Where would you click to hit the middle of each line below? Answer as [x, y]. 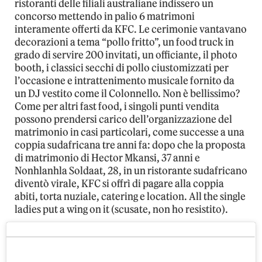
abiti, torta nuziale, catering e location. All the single [130, 196]
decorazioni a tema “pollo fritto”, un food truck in [124, 42]
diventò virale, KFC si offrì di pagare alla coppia [119, 183]
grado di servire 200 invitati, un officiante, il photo [126, 55]
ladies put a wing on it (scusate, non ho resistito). [121, 209]
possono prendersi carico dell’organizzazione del [123, 119]
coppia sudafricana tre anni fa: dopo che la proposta [130, 145]
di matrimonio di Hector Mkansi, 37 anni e [107, 158]
